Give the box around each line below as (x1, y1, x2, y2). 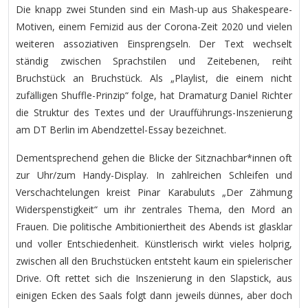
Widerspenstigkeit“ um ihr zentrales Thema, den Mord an (16, 202, 292, 216)
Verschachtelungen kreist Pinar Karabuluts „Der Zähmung (16, 185, 292, 199)
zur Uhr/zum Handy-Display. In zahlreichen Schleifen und (16, 168, 292, 181)
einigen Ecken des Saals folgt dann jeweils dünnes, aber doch (16, 288, 292, 302)
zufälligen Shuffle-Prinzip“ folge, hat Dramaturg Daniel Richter (16, 88, 292, 102)
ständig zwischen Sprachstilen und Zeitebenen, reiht (16, 54, 292, 67)
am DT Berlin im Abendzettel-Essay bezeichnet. (16, 122, 226, 136)
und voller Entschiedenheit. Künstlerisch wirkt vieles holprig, (16, 236, 292, 250)
